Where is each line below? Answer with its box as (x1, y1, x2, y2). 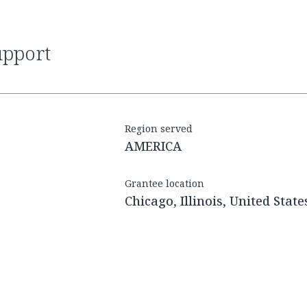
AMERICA (125, 138, 182, 155)
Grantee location (125, 177, 204, 191)
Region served (125, 122, 193, 136)
